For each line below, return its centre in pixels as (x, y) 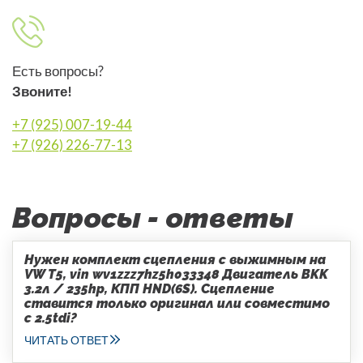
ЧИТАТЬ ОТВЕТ (66, 340)
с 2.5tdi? (51, 318)
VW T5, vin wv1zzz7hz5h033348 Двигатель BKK (176, 274)
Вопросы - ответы (153, 217)
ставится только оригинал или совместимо (177, 303)
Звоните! (42, 91)
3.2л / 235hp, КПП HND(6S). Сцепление (149, 288)
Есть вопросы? (58, 70)
